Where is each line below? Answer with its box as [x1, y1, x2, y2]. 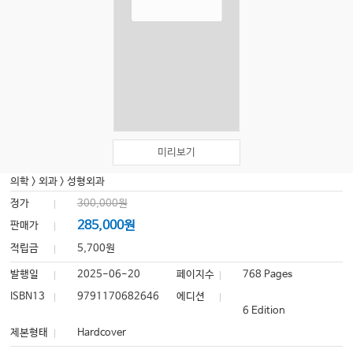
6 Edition [243, 305, 286, 318]
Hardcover [76, 327, 126, 340]
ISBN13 [10, 291, 46, 303]
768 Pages [243, 269, 293, 281]
